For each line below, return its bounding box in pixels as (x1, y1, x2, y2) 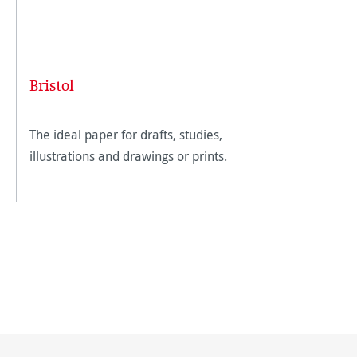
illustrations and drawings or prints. (29, 147, 227, 165)
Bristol (29, 76, 74, 96)
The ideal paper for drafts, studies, (29, 125, 222, 143)
